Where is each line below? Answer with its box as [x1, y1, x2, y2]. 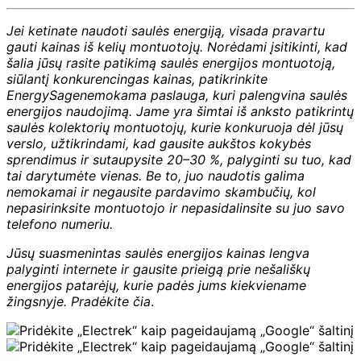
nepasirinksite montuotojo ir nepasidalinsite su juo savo [6, 199, 345, 216]
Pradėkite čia [71, 293, 151, 309]
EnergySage [6, 86, 80, 103]
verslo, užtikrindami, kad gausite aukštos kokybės [6, 135, 311, 151]
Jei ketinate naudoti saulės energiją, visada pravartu [6, 22, 325, 39]
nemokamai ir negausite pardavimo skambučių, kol [6, 183, 316, 200]
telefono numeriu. [6, 215, 113, 232]
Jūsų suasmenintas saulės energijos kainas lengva [6, 244, 309, 261]
